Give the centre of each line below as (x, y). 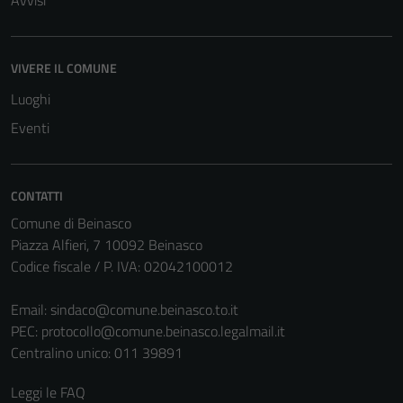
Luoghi (31, 99)
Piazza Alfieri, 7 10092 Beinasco (107, 245)
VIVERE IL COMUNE (64, 68)
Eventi (30, 128)
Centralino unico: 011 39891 (97, 353)
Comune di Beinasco (71, 223)
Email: (31, 309)
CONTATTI (37, 196)
